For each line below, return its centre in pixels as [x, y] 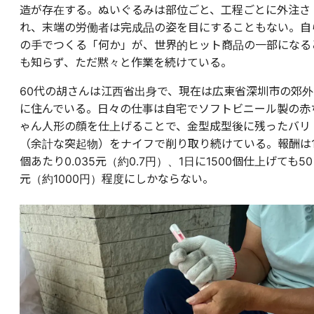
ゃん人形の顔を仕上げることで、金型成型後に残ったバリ [165, 127]
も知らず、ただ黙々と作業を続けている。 [126, 63]
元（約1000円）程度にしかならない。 [117, 179]
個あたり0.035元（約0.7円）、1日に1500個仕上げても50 [166, 162]
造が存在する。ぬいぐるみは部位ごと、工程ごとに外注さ [165, 10]
